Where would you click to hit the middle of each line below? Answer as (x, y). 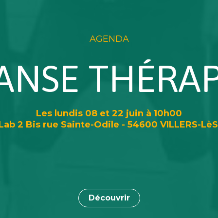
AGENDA (109, 39)
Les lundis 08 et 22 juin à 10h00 (109, 114)
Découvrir (109, 198)
